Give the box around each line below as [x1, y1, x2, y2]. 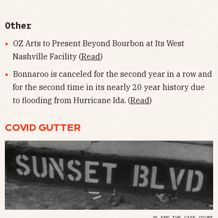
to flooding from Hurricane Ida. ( [13, 95, 130, 106]
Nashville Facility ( [13, 51, 81, 61]
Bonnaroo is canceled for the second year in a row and [13, 69, 212, 79]
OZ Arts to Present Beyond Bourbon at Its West [13, 38, 184, 48]
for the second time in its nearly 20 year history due [13, 82, 205, 92]
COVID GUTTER [5, 123, 81, 133]
